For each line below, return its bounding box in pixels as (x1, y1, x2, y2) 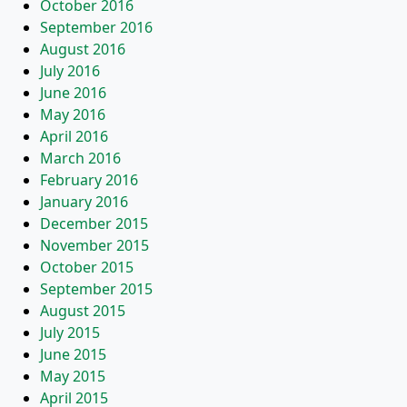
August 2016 (40, 39, 125, 59)
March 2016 (40, 148, 121, 168)
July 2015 (40, 323, 100, 342)
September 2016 (40, 17, 153, 37)
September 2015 (40, 279, 153, 299)
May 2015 (40, 366, 105, 386)
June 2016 (40, 83, 106, 103)
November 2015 (40, 235, 149, 255)
